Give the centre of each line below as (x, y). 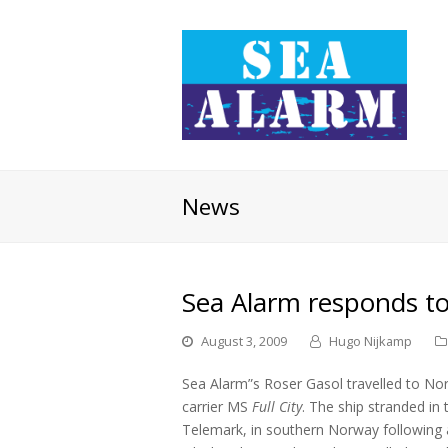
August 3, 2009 (244, 341)
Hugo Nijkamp (370, 341)
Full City (277, 406)
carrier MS (217, 406)
